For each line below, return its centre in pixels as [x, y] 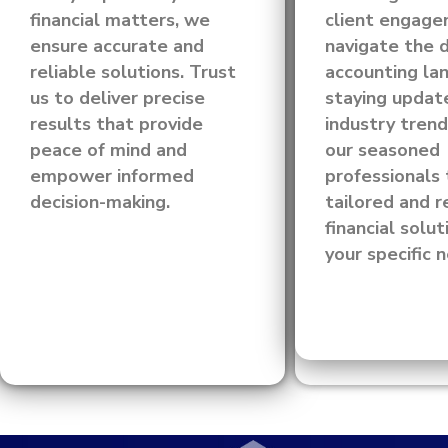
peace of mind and [108, 150]
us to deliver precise [117, 98]
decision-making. [100, 202]
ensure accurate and [117, 46]
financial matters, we [120, 20]
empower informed [112, 176]
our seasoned [382, 150]
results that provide [116, 124]
